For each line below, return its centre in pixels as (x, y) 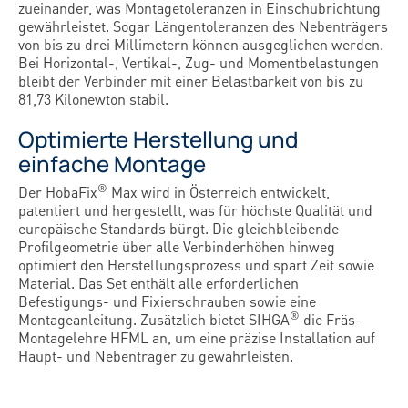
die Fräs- (331, 320)
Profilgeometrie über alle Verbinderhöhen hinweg (177, 247)
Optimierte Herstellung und (158, 139)
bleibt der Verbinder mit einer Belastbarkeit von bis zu (191, 81)
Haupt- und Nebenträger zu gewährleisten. (156, 356)
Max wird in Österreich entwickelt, (219, 192)
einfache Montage (112, 164)
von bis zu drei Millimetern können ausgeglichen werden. (201, 45)
